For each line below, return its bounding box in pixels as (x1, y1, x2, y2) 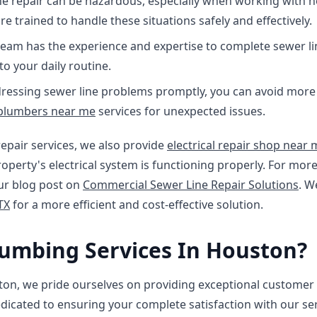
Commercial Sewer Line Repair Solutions (83, 177, 299, 192)
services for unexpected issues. (96, 103, 265, 119)
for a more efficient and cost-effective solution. (10, 197, 263, 212)
